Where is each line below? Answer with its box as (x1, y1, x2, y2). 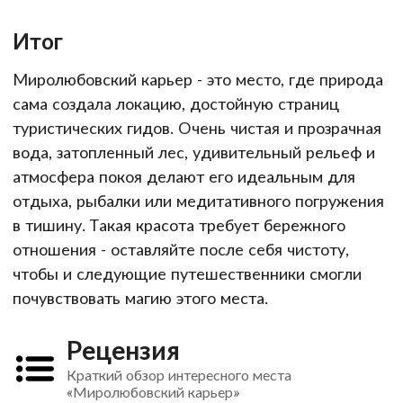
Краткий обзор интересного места (66, 365, 291, 383)
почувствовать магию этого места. (13, 287, 268, 308)
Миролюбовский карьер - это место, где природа (13, 68, 383, 89)
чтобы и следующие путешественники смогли (13, 263, 362, 283)
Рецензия (66, 334, 180, 365)
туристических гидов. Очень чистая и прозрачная (13, 117, 381, 138)
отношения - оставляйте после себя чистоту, (13, 238, 349, 259)
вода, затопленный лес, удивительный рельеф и (13, 141, 375, 162)
